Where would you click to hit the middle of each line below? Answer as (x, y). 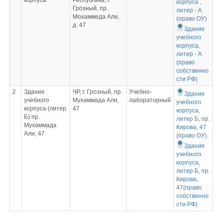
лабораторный (150, 100)
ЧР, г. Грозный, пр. (97, 92)
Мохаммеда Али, (96, 17)
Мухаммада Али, (96, 100)
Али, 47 (34, 134)
